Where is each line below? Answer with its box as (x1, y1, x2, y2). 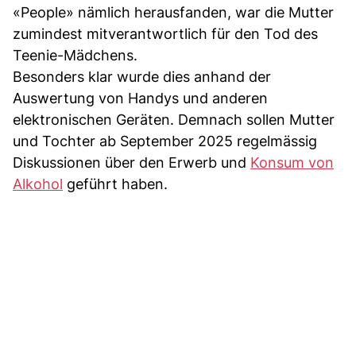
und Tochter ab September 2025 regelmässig (13, 133, 317, 150)
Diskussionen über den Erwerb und (13, 154, 250, 172)
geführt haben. (63, 176, 168, 193)
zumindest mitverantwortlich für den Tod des (13, 25, 318, 43)
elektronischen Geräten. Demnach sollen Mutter (13, 111, 335, 129)
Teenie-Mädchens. (13, 47, 137, 64)
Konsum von (250, 154, 334, 172)
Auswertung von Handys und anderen (13, 90, 268, 107)
